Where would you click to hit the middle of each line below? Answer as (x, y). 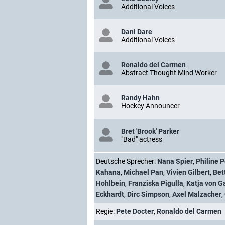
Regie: (106, 211)
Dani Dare (137, 32)
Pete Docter (135, 211)
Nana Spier (175, 161)
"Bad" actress (142, 139)
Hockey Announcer (150, 106)
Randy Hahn (140, 98)
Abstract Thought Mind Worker (169, 73)
